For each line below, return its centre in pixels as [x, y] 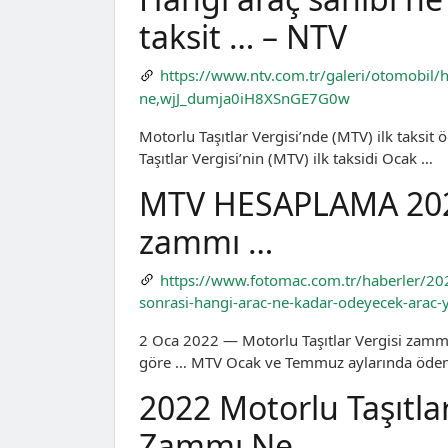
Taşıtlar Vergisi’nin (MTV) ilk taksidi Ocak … [286, 157]
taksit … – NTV [243, 37]
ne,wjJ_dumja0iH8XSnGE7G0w [244, 97]
